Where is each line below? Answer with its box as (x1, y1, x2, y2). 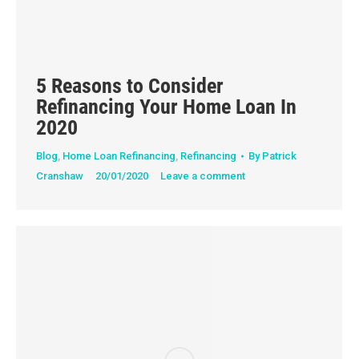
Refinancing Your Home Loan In (36, 95, 296, 119)
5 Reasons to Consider (36, 74, 224, 99)
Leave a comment (160, 170, 245, 183)
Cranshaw (36, 170, 83, 183)
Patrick (262, 150, 296, 163)
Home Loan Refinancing (63, 150, 175, 163)
